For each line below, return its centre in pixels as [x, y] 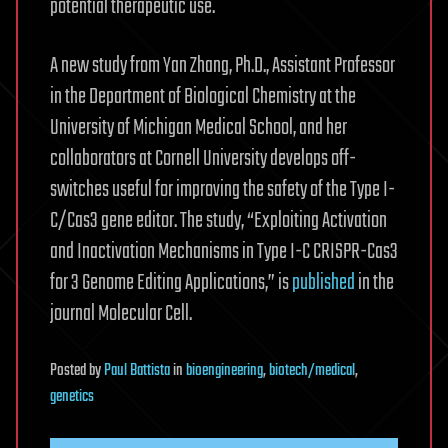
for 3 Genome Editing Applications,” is [171, 283]
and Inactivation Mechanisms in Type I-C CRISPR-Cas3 [224, 252]
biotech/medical [312, 371]
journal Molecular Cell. [121, 314]
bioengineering [224, 371]
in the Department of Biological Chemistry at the [203, 97]
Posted [69, 371]
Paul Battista [137, 371]
